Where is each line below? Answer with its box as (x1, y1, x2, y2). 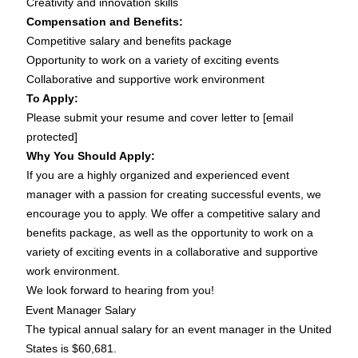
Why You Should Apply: (26, 149, 155, 163)
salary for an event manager (121, 323, 265, 336)
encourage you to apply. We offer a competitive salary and (26, 207, 320, 221)
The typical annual (26, 323, 121, 336)
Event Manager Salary (26, 304, 137, 317)
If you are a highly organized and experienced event (26, 169, 289, 182)
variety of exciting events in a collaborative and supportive (26, 245, 318, 259)
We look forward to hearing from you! (26, 284, 214, 297)
